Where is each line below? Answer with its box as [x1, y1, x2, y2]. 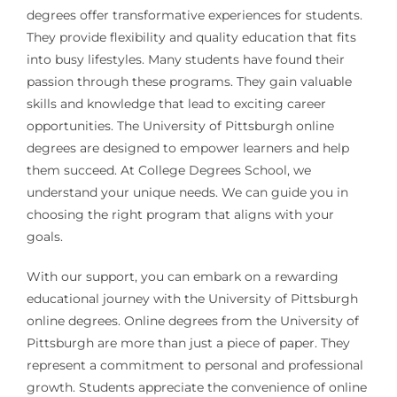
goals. [26, 229, 63, 245]
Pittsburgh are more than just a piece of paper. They [26, 335, 350, 352]
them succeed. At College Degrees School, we [26, 162, 311, 179]
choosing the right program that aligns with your [26, 206, 334, 223]
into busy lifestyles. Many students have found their [26, 51, 345, 68]
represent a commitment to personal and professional [26, 357, 363, 374]
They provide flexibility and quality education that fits [26, 29, 356, 46]
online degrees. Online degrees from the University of [26, 313, 359, 330]
